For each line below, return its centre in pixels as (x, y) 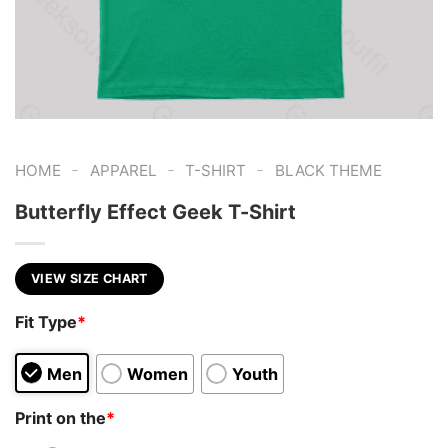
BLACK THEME (328, 170)
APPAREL (123, 170)
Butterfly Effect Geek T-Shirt (155, 211)
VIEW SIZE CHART (89, 278)
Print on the (60, 417)
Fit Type (46, 322)
